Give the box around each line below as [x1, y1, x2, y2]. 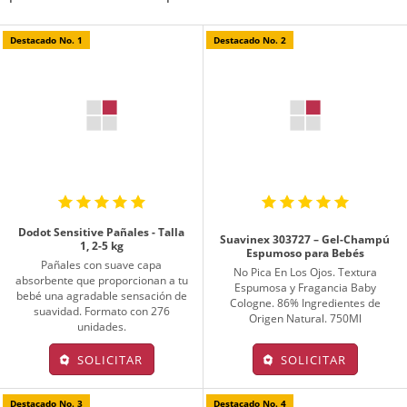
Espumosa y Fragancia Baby [233, 280, 376, 296]
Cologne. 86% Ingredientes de [229, 295, 381, 312]
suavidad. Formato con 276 [33, 303, 170, 319]
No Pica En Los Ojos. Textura [233, 264, 377, 281]
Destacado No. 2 [213, 33, 286, 46]
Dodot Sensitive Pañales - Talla [18, 223, 185, 240]
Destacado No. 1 [10, 33, 83, 46]
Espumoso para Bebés [245, 245, 364, 262]
